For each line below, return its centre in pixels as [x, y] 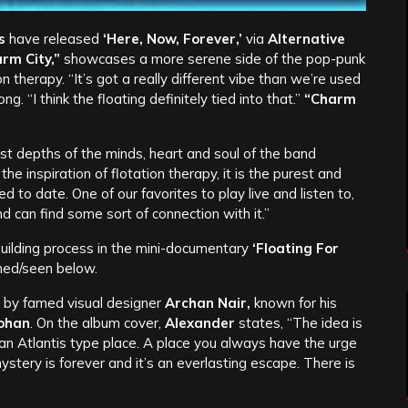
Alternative [306, 39]
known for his [294, 303]
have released [52, 39]
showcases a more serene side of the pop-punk [213, 59]
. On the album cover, [97, 323]
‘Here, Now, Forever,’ [171, 39]
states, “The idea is [299, 323]
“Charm [330, 99]
